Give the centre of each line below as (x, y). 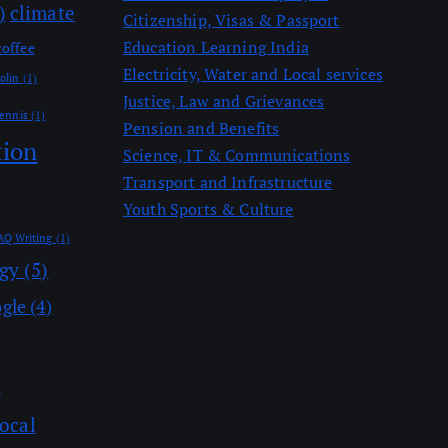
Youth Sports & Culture (208, 209)
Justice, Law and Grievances (224, 101)
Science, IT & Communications (237, 155)
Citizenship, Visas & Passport (231, 20)
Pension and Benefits (201, 128)
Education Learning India (216, 47)
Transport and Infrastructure (228, 182)
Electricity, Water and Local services (253, 74)
